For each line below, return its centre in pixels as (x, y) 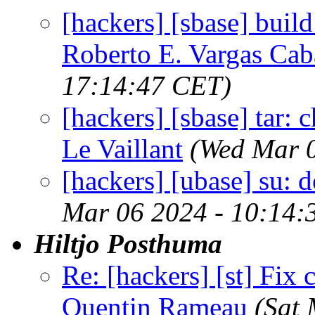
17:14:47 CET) (147, 85)
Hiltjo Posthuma (128, 243)
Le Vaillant (122, 148)
